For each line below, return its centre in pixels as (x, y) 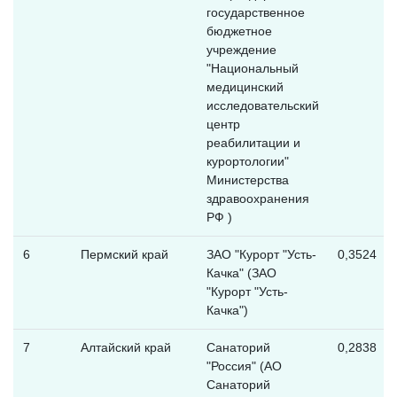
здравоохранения (257, 198)
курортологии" (247, 161)
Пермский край (124, 254)
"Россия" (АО (244, 366)
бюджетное (239, 31)
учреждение (241, 49)
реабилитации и (253, 142)
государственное (255, 12)
